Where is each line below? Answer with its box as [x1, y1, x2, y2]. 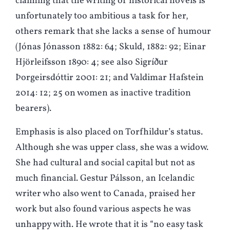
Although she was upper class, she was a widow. [15, 141, 208, 155]
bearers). [15, 102, 51, 116]
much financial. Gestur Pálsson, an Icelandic [15, 172, 195, 185]
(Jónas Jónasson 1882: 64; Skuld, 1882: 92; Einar [15, 41, 206, 54]
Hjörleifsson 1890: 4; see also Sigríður [15, 56, 168, 69]
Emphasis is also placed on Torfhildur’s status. [15, 126, 203, 139]
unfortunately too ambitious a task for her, [15, 10, 188, 23]
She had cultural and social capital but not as [15, 157, 195, 170]
